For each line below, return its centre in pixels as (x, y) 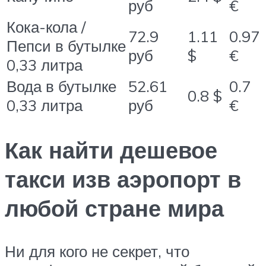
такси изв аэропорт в (123, 179)
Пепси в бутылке (66, 46)
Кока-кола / (46, 27)
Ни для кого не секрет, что (97, 251)
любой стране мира (114, 208)
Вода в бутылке (61, 86)
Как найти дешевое (111, 150)
